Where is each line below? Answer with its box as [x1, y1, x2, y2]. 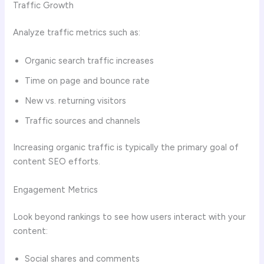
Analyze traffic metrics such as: [13, 27, 141, 38]
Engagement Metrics [13, 184, 98, 195]
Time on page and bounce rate [25, 75, 150, 86]
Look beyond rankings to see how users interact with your [13, 211, 246, 222]
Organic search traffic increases [25, 55, 154, 66]
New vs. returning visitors [25, 95, 127, 106]
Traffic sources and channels [25, 115, 141, 126]
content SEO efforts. [13, 156, 101, 167]
